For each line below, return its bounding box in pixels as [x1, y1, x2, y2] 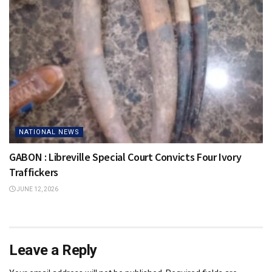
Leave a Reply [9, 241, 97, 259]
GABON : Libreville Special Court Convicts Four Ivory [9, 149, 242, 164]
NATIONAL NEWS [19, 127, 80, 136]
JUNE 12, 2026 [15, 185, 58, 192]
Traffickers [9, 165, 59, 179]
